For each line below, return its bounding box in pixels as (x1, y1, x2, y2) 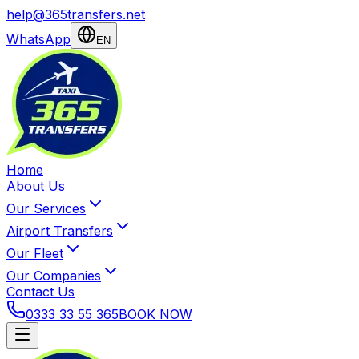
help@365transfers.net (6, 6, 145, 22)
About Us (6, 178, 65, 194)
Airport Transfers (6, 223, 113, 239)
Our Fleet (6, 245, 63, 261)
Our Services (6, 200, 86, 216)
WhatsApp (6, 31, 71, 47)
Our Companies (6, 268, 101, 284)
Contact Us (6, 284, 75, 300)
